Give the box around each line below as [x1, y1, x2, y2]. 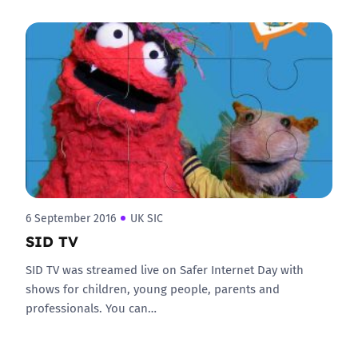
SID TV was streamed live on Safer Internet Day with [26, 261, 304, 278]
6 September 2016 [26, 210, 116, 226]
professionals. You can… [26, 299, 157, 316]
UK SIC [130, 210, 163, 226]
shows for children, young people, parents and [26, 280, 280, 297]
